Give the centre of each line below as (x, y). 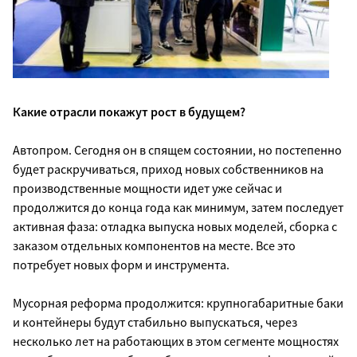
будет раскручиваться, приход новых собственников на (168, 169)
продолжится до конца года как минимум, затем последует (178, 207)
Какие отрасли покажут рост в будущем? (129, 111)
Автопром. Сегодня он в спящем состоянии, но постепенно (177, 149)
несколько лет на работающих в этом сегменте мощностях (176, 341)
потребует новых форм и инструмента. (121, 264)
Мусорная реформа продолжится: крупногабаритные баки (178, 302)
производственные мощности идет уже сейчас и (147, 188)
